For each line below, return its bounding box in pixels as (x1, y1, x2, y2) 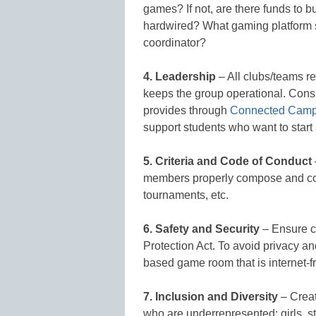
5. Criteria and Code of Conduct (143, 154, 312, 167)
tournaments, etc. (143, 188, 229, 201)
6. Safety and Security (143, 222, 260, 235)
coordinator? (143, 36, 206, 49)
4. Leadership (143, 70, 216, 83)
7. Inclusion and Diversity (143, 290, 278, 303)
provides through (143, 104, 230, 116)
